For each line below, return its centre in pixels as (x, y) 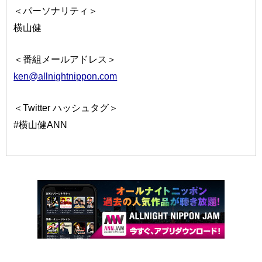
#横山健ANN (41, 125)
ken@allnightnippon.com (65, 76)
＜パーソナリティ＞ (56, 11)
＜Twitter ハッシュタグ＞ (66, 108)
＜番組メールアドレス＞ (65, 59)
